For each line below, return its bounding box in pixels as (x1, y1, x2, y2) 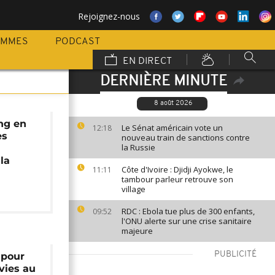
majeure (122, 225, 153, 236)
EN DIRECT (120, 56, 172, 66)
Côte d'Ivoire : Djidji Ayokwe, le (122, 164, 233, 175)
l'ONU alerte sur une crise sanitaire (122, 215, 252, 227)
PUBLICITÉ (214, 250, 257, 259)
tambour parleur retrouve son (122, 174, 233, 185)
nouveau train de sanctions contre (122, 132, 250, 143)
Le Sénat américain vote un (122, 122, 223, 133)
